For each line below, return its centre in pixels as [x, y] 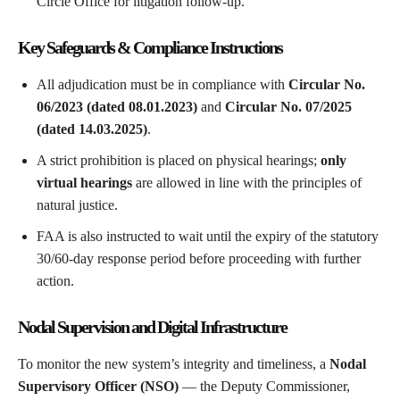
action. [55, 281]
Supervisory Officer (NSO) [98, 387]
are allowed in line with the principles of [247, 183]
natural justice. [77, 205]
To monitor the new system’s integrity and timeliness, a [174, 364]
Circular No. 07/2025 [288, 107]
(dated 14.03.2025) [92, 129]
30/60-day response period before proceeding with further [199, 259]
